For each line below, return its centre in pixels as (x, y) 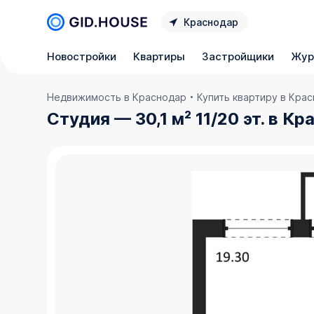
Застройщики (238, 56)
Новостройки (82, 56)
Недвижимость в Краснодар (117, 97)
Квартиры (159, 56)
